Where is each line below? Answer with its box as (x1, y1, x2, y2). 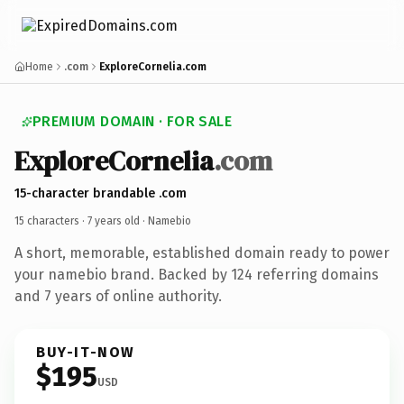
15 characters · (14, 214, 87, 227)
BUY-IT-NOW (36, 343, 135, 361)
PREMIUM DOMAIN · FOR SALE (32, 113, 232, 130)
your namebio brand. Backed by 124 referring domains (14, 265, 379, 283)
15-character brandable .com (14, 185, 187, 201)
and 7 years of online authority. (14, 287, 222, 305)
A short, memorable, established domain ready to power (14, 243, 390, 262)
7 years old (87, 214, 140, 227)
